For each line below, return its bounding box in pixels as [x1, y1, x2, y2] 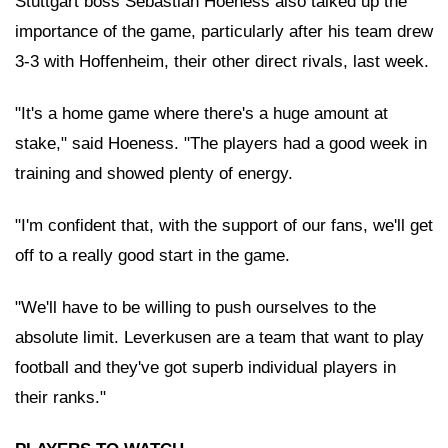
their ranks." [15, 387, 106, 407]
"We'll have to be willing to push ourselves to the [15, 297, 376, 317]
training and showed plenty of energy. [15, 163, 298, 183]
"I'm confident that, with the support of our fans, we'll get [15, 215, 433, 235]
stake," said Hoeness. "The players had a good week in [15, 133, 427, 153]
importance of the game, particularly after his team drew [15, 21, 433, 41]
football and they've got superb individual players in [15, 357, 396, 377]
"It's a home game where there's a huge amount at [15, 103, 388, 123]
